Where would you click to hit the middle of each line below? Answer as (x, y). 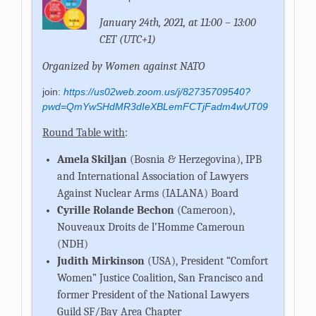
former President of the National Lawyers (153, 294)
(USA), (162, 261)
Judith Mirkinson (101, 261)
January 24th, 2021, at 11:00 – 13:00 (177, 22)
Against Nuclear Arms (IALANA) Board (148, 193)
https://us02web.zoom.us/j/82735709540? (157, 91)
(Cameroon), (205, 210)
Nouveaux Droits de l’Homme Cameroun (151, 227)
